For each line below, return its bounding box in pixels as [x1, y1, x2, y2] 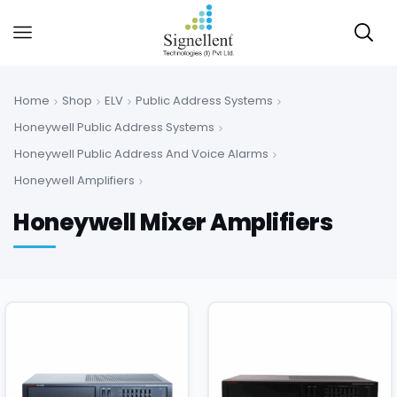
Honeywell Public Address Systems [14, 118, 214, 136]
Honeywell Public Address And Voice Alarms [14, 144, 269, 162]
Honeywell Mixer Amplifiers [13, 206, 332, 238]
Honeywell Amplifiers [14, 171, 135, 189]
